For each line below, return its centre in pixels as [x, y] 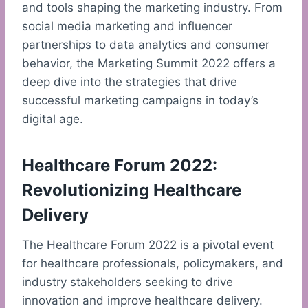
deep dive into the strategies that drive [130, 82]
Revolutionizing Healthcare [132, 190]
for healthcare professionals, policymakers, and [153, 264]
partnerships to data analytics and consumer [146, 45]
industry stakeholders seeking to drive [128, 282]
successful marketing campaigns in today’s [140, 101]
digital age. [53, 119]
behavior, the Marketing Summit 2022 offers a [149, 64]
